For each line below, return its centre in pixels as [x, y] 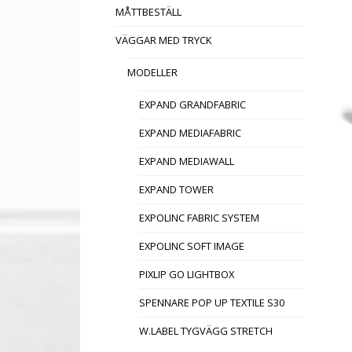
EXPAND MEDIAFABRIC [190, 133]
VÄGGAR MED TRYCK [163, 40]
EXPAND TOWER [176, 190]
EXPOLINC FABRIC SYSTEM [199, 218]
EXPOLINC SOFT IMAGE [192, 246]
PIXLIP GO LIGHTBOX [187, 275]
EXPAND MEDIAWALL [187, 161]
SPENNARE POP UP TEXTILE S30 [212, 303]
